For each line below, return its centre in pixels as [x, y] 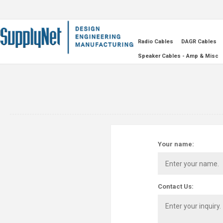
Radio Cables [155, 42]
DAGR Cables [199, 42]
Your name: [176, 144]
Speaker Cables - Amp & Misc [178, 56]
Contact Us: [176, 186]
